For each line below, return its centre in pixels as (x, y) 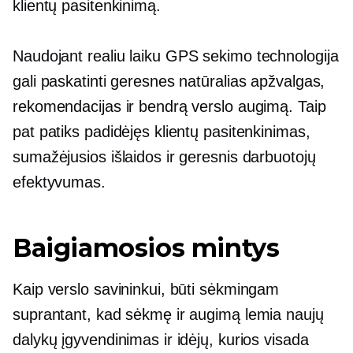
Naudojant (50, 56)
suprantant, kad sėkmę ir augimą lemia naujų (168, 314)
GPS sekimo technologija (249, 56)
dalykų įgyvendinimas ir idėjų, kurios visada (161, 340)
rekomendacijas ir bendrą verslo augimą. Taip (169, 106)
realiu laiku (124, 56)
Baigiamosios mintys (146, 248)
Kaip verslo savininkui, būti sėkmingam (146, 289)
